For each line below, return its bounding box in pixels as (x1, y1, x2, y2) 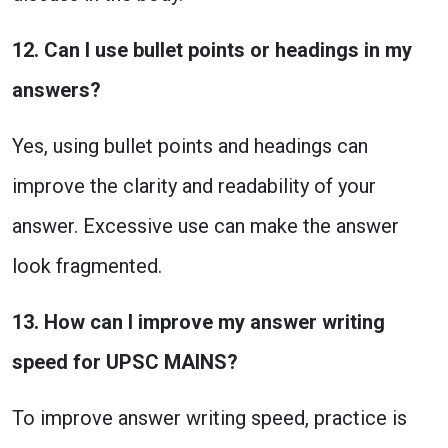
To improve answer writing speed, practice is (12, 406, 407, 430)
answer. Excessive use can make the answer (12, 214, 399, 238)
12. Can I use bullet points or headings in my (12, 38, 412, 62)
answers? (12, 78, 101, 102)
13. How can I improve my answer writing (12, 310, 385, 334)
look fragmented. (12, 254, 162, 278)
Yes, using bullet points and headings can (12, 134, 368, 158)
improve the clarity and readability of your (12, 174, 376, 198)
